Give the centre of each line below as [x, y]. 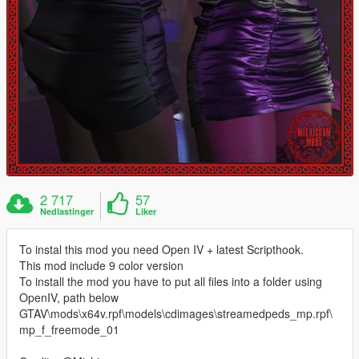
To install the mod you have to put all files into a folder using [171, 282]
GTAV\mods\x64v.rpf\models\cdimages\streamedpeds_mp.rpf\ [176, 314]
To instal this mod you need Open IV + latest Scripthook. [161, 250]
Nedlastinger [67, 212]
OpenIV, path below [69, 298]
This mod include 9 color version [101, 266]
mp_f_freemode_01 [69, 330]
